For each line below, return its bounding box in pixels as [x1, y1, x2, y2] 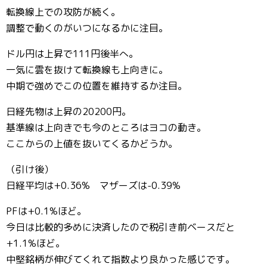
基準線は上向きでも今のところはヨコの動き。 [6, 121, 206, 134]
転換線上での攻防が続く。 [6, 5, 120, 18]
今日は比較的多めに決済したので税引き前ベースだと [6, 221, 235, 234]
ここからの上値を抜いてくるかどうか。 [6, 137, 178, 150]
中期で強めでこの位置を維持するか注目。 [6, 79, 187, 92]
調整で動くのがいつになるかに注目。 [6, 21, 168, 35]
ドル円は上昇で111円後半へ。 [6, 47, 138, 60]
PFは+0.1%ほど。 [6, 204, 86, 218]
